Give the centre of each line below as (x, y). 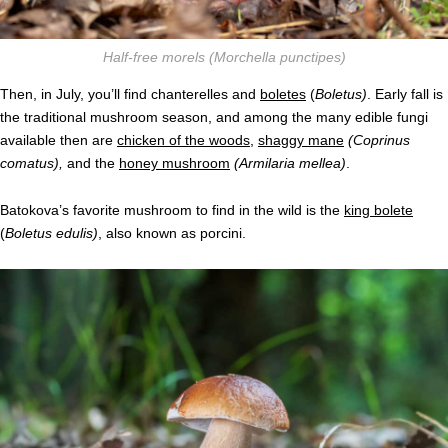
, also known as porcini (170, 233)
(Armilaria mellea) (290, 163)
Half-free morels (155, 57)
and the (91, 163)
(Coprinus (379, 140)
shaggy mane (301, 140)
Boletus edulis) (51, 233)
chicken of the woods (183, 140)
